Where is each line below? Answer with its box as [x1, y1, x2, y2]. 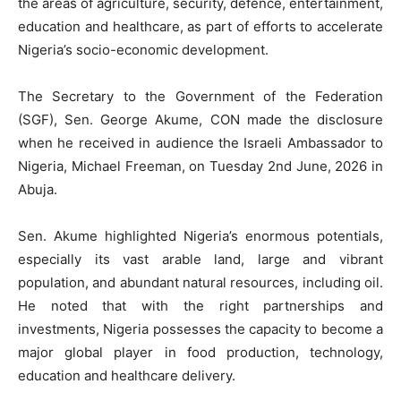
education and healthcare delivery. [18, 367, 235, 385]
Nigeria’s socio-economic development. [18, 41, 269, 59]
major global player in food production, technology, [18, 344, 383, 362]
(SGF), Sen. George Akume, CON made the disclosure [18, 111, 383, 129]
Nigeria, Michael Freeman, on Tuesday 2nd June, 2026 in [18, 158, 383, 175]
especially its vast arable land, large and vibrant [18, 251, 383, 269]
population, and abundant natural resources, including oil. [18, 274, 383, 292]
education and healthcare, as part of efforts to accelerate [18, 18, 383, 36]
